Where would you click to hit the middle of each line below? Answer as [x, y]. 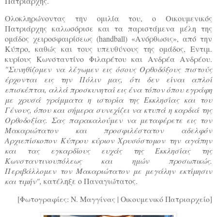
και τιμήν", [23, 181]
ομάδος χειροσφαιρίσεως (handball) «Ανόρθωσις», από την [108, 39]
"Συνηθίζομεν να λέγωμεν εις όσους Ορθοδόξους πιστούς [108, 69]
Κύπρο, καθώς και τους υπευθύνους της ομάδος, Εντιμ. [108, 49]
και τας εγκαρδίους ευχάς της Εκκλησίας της [108, 151]
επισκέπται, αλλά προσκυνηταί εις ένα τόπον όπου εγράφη [108, 90]
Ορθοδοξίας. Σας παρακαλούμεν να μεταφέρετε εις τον [108, 120]
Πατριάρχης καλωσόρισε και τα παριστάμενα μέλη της [108, 29]
